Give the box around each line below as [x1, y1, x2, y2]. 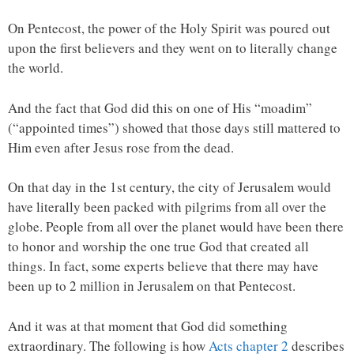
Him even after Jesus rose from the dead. [8, 137, 234, 156]
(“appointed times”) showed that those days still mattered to [8, 118, 341, 137]
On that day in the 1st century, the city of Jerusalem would [8, 178, 331, 197]
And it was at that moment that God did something [8, 316, 288, 335]
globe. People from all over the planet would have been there [8, 217, 344, 236]
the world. [8, 58, 63, 77]
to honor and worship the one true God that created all [8, 237, 309, 256]
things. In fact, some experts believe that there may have [8, 257, 318, 276]
